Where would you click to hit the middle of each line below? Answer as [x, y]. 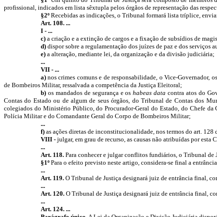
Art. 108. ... [55, 23]
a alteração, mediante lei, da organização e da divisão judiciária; [130, 54]
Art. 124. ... [55, 209]
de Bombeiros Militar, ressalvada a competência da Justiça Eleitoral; [93, 85]
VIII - [48, 139]
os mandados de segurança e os [89, 93]
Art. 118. [53, 155]
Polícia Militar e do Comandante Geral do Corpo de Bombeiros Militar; [97, 116]
